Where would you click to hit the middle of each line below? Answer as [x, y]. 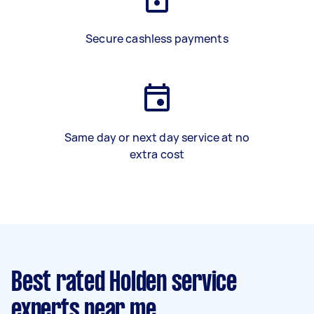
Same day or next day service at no [157, 137]
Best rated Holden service [124, 283]
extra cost [157, 154]
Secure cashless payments [157, 39]
